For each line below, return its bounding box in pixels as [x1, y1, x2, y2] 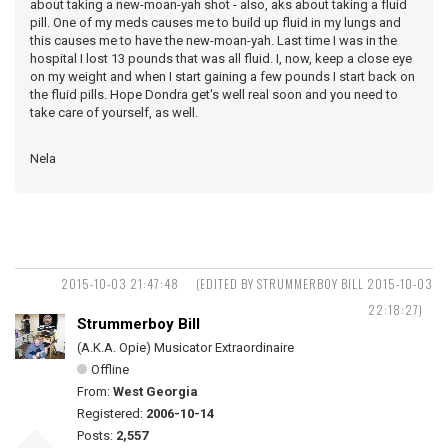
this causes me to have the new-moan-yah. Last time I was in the [30, 32, 397, 48]
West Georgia [113, 383, 198, 399]
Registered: [77, 405, 146, 421]
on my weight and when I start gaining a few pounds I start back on [30, 68, 415, 84]
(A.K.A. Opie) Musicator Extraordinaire [77, 339, 294, 355]
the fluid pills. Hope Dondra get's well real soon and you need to [30, 86, 398, 102]
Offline [91, 361, 129, 377]
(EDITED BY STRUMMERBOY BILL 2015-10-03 [196, 274, 433, 292]
